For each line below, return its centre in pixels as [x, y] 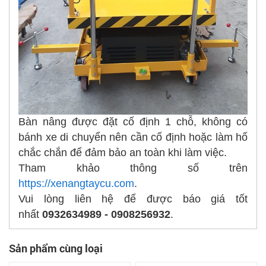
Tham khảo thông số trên [133, 168]
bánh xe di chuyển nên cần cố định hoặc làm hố [133, 137]
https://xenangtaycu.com [76, 184]
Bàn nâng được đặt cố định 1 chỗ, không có [133, 122]
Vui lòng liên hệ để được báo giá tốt [133, 199]
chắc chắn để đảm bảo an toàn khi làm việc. [123, 153]
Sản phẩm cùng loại [56, 248]
